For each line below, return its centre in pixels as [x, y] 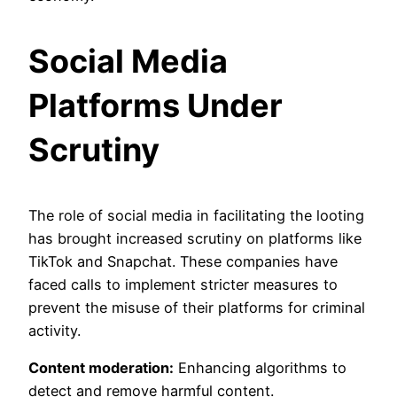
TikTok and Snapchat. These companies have [183, 262]
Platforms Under [156, 106]
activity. [54, 331]
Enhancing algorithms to [260, 368]
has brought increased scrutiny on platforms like [195, 239]
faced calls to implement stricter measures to [183, 285]
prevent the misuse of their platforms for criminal [197, 308]
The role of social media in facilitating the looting [196, 216]
